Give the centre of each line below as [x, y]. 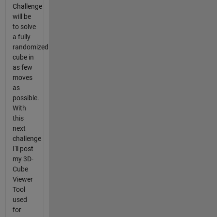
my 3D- [23, 159]
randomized [30, 47]
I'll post [23, 149]
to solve [24, 27]
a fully [21, 37]
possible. [26, 98]
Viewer [23, 179]
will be [22, 17]
